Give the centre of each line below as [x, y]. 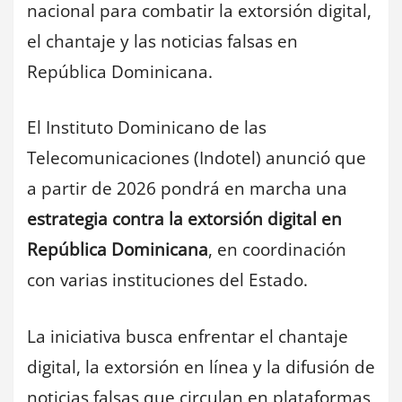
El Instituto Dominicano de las [147, 128]
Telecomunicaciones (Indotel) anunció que [197, 158]
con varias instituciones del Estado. [167, 280]
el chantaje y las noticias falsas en [162, 41]
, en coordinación [277, 250]
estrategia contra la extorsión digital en [184, 219]
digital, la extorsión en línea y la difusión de [201, 367]
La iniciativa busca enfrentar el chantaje [188, 336]
